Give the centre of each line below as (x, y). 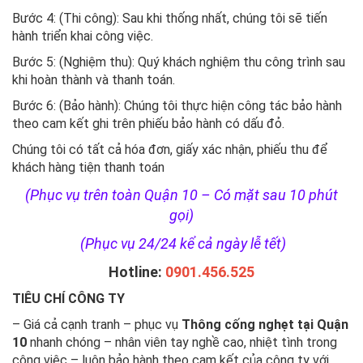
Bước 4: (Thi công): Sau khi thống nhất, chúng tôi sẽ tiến (170, 18)
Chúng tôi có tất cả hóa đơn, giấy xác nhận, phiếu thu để (170, 149)
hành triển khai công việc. (83, 36)
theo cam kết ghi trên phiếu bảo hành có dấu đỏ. (148, 123)
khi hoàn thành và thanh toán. (94, 79)
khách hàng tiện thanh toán (88, 167)
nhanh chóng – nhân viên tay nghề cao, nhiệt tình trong (182, 342)
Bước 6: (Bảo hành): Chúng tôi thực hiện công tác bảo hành (177, 105)
